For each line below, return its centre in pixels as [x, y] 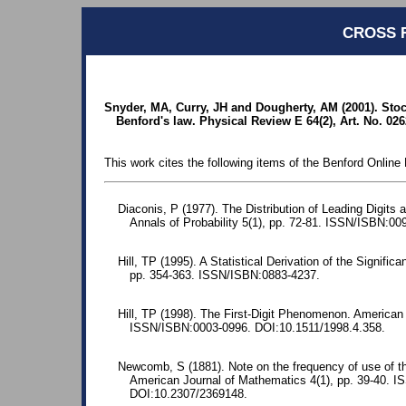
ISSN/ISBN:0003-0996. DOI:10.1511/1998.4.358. [257, 328]
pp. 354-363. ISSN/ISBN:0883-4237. [225, 275]
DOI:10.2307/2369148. [188, 394]
